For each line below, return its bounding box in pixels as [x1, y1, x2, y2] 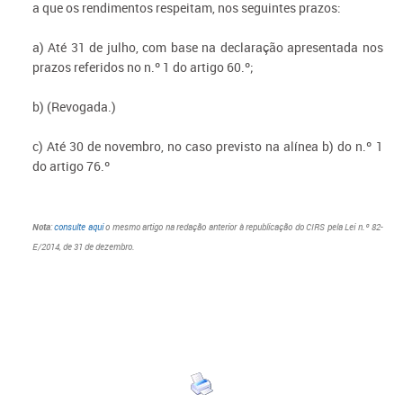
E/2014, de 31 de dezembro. [31, 240, 135, 253]
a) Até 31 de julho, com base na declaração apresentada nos [31, 39, 383, 56]
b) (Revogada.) [31, 98, 116, 115]
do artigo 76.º [31, 157, 110, 175]
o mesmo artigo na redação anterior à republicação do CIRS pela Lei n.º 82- [103, 220, 383, 233]
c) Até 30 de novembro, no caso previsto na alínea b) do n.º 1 [31, 138, 383, 155]
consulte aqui [54, 220, 103, 233]
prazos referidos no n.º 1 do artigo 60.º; [31, 58, 254, 76]
